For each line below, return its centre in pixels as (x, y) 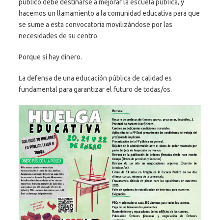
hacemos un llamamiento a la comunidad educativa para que (109, 13)
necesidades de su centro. (59, 36)
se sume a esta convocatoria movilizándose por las (96, 24)
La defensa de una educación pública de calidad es (95, 78)
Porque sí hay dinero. (50, 57)
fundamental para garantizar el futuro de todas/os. (95, 89)
